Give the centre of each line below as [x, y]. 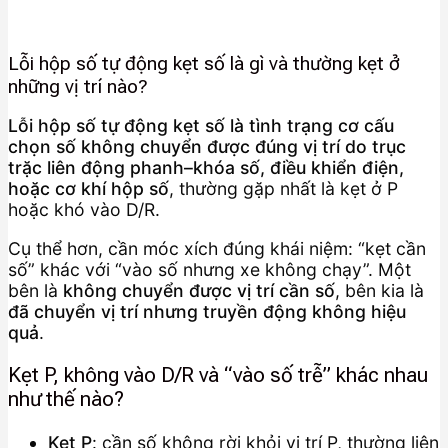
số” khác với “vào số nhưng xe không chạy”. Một [209, 269]
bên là [35, 290]
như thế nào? [66, 399]
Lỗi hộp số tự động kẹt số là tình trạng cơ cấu [201, 126]
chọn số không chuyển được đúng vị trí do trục [207, 147]
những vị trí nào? [78, 86]
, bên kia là [379, 290]
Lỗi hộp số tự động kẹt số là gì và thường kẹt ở [204, 63]
